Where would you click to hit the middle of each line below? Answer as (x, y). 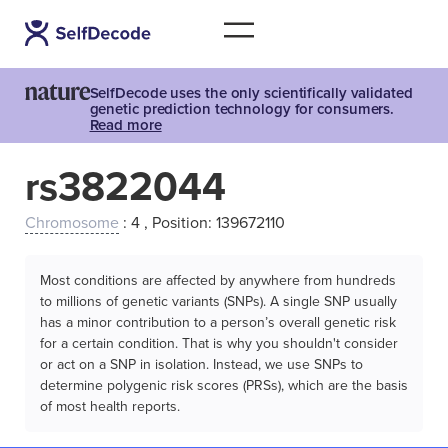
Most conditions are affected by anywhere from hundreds (218, 280)
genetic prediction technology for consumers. (242, 109)
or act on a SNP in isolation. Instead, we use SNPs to (201, 364)
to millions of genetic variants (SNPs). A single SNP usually (218, 301)
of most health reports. (110, 406)
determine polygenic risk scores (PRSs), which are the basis (224, 385)
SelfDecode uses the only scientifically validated (251, 93)
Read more (125, 125)
